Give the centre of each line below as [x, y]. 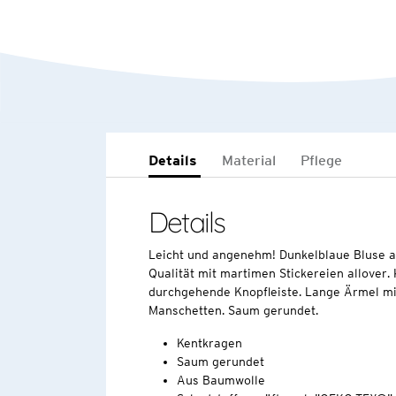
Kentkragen [209, 343]
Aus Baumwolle [221, 380]
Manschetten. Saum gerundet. [235, 310]
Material [248, 161]
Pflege [321, 161]
